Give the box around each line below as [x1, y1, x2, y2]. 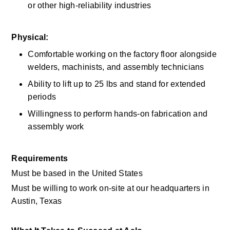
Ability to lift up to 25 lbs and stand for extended [28, 80, 206, 88]
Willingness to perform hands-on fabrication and [28, 109, 208, 118]
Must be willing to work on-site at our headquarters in [11, 184, 209, 193]
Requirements [11, 154, 68, 163]
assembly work [28, 122, 86, 131]
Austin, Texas [11, 197, 62, 205]
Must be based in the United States [11, 169, 143, 178]
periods [28, 92, 59, 101]
